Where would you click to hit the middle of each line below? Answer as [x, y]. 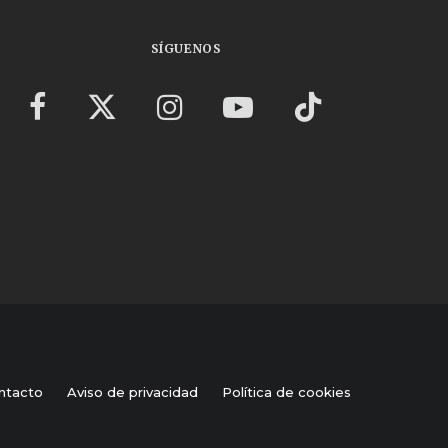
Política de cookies [286, 391]
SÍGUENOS [186, 49]
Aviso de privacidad [132, 391]
